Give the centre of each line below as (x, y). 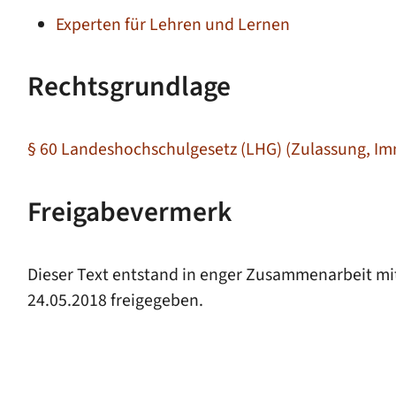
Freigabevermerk (129, 212)
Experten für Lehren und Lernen (172, 24)
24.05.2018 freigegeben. (115, 300)
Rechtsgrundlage (129, 88)
